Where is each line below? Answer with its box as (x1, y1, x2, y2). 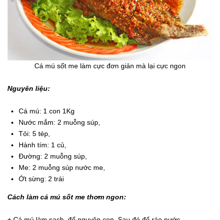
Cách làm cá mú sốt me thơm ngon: (7, 193, 126, 201)
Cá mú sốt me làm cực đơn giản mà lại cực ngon (34, 62, 186, 70)
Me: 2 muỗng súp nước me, (19, 164, 105, 172)
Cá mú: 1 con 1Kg (19, 107, 75, 115)
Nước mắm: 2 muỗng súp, (19, 118, 100, 127)
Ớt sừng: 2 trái (19, 175, 64, 183)
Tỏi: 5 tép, (19, 130, 50, 138)
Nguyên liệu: (7, 84, 50, 93)
